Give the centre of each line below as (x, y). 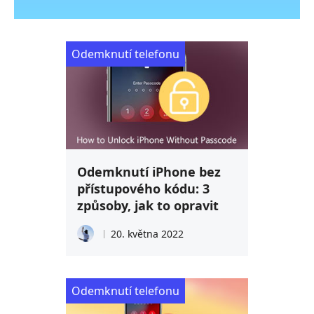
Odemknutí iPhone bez (149, 172)
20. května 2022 (147, 234)
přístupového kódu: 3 (143, 189)
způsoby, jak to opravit (148, 206)
